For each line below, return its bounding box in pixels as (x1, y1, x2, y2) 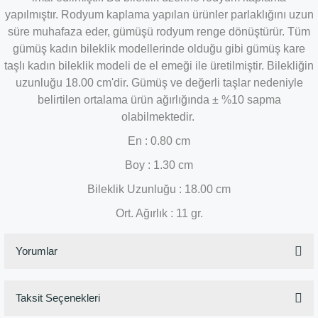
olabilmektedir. (121, 111, 197, 123)
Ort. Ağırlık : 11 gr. (115, 207, 203, 219)
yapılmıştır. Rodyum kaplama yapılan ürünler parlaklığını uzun (4, 9, 314, 21)
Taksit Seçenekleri (16, 292, 100, 304)
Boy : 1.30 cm (125, 159, 193, 171)
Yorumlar (16, 245, 57, 257)
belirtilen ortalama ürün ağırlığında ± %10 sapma (37, 94, 281, 106)
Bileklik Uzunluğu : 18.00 (87, 183, 216, 195)
